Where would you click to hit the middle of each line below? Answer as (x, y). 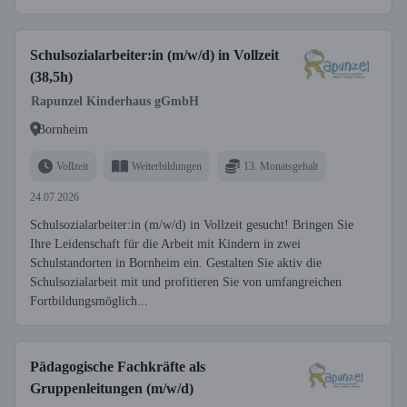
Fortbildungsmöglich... (89, 301)
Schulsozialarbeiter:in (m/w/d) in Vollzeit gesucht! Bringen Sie (192, 225)
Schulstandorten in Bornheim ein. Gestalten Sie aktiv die (176, 263)
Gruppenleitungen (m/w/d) (112, 388)
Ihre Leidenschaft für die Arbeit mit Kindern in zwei (165, 244)
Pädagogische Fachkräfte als (118, 367)
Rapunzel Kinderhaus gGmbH (115, 101)
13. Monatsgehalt (281, 166)
